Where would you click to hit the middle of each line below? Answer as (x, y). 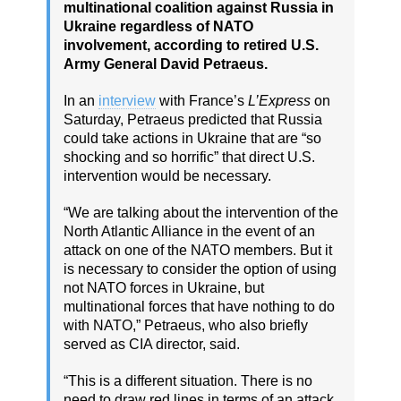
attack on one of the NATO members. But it (198, 251)
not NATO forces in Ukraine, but (164, 288)
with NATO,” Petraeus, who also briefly (186, 326)
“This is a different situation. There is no (188, 381)
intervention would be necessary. (167, 176)
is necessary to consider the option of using (200, 269)
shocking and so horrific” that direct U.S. (189, 158)
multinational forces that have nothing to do (199, 307)
